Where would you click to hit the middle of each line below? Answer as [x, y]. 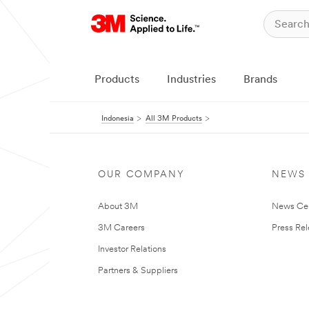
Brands [260, 80]
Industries [191, 80]
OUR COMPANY [141, 175]
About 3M [118, 207]
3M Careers [121, 228]
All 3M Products [174, 119]
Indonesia [118, 119]
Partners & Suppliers [138, 271]
